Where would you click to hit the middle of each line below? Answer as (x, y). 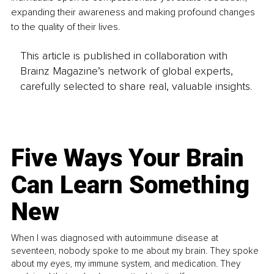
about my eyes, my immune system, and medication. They (126, 263)
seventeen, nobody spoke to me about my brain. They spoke (135, 250)
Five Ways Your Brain (128, 158)
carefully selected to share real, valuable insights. (136, 86)
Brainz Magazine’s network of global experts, (126, 71)
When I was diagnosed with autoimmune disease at (115, 238)
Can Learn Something (131, 185)
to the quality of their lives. (66, 27)
